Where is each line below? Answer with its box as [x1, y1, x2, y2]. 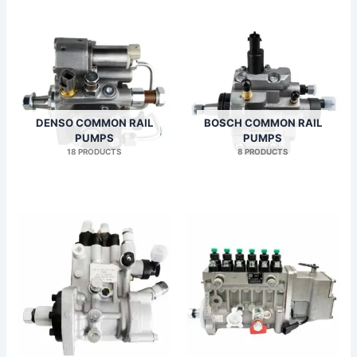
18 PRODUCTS [67, 146, 122, 156]
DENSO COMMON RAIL [35, 116, 153, 129]
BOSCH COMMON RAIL [203, 116, 322, 129]
